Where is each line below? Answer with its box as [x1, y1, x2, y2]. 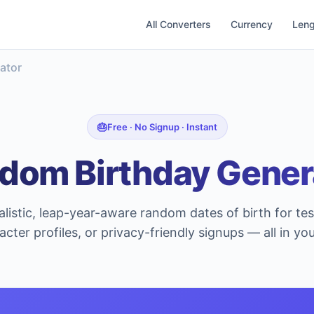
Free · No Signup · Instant [107, 121, 217, 132]
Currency [231, 18, 273, 30]
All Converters [146, 18, 211, 30]
